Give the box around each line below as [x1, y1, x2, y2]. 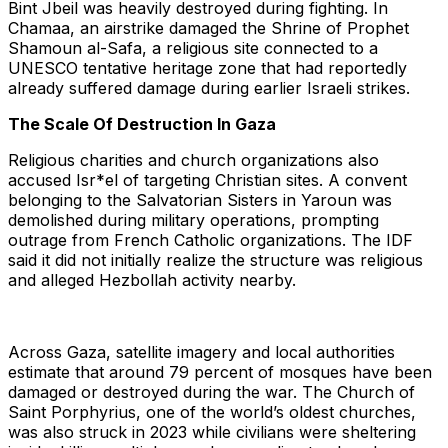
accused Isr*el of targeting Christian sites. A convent [8, 170, 407, 191]
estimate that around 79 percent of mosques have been [8, 362, 432, 383]
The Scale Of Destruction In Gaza [8, 114, 276, 135]
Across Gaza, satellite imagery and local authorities [8, 342, 395, 363]
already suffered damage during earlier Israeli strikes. [8, 78, 410, 99]
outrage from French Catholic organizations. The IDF [8, 230, 413, 251]
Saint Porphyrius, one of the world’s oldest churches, [8, 402, 416, 423]
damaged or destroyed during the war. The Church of [8, 382, 415, 403]
